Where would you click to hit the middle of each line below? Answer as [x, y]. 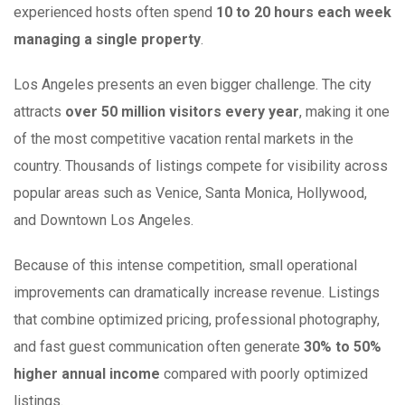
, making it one [344, 112]
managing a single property [107, 40]
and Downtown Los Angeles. [104, 221]
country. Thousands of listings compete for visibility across [201, 166]
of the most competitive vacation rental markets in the [184, 139]
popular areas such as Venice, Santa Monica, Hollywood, [190, 193]
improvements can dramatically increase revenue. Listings [197, 293]
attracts [39, 112]
